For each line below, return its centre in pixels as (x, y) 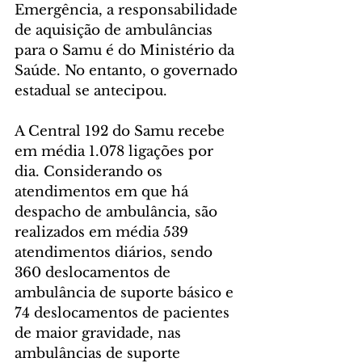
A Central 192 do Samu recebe (122, 132)
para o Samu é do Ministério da (126, 51)
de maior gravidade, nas (100, 334)
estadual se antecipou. (91, 91)
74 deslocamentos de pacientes (124, 314)
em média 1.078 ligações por (116, 152)
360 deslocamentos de (95, 273)
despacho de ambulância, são (118, 213)
